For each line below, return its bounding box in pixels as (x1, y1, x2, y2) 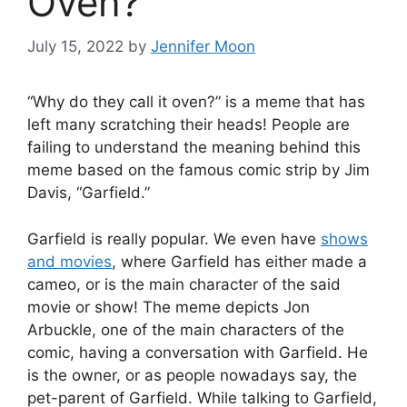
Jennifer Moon (151, 37, 255, 56)
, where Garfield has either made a (112, 252, 367, 271)
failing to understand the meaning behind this (27, 138, 361, 157)
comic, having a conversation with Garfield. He (27, 342, 368, 362)
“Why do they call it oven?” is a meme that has (27, 93, 365, 112)
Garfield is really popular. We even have (27, 229, 321, 248)
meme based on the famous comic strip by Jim (27, 161, 370, 180)
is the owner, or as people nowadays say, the (27, 365, 357, 384)
